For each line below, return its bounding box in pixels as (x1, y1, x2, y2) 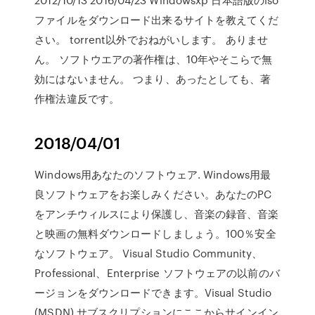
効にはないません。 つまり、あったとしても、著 (34, 71, 271, 86)
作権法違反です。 (34, 91, 120, 106)
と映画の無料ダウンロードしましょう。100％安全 (34, 226, 276, 241)
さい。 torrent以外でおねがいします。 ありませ (34, 32, 268, 47)
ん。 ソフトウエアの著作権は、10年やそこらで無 (34, 51, 272, 67)
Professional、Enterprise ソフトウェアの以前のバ (34, 265, 280, 281)
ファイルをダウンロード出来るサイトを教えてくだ (34, 12, 279, 27)
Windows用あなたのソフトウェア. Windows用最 (34, 167, 271, 182)
